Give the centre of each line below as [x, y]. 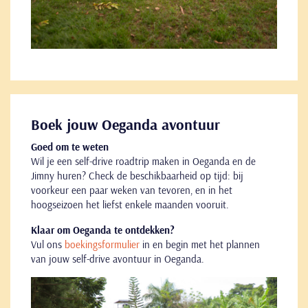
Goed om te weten [70, 146]
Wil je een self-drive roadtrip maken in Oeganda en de [143, 161]
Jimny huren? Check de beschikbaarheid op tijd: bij [137, 175]
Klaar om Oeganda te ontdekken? [103, 230]
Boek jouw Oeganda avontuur [125, 124]
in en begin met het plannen [200, 244]
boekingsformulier [102, 244]
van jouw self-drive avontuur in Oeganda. [118, 258]
